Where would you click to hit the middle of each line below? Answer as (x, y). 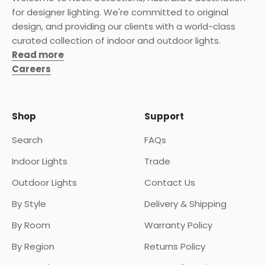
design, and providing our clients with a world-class (124, 26)
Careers (31, 69)
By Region (33, 246)
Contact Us (170, 182)
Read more (38, 55)
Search (27, 140)
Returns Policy (175, 246)
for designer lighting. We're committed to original (120, 12)
